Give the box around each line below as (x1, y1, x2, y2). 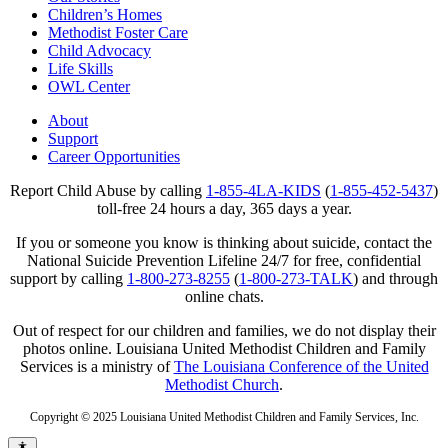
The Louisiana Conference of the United (173, 357, 429, 375)
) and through (353, 269, 438, 287)
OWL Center (48, 77, 130, 95)
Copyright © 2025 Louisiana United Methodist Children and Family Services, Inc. (29, 409, 419, 424)
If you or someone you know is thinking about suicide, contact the (16, 233, 432, 251)
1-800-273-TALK (239, 269, 353, 287)
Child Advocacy (48, 41, 151, 59)
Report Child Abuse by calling (10, 181, 206, 199)
